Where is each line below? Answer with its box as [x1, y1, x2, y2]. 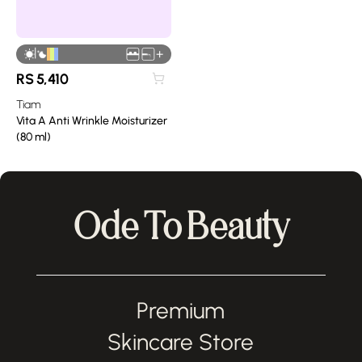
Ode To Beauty [72, 204, 290, 247]
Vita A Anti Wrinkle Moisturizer [16, 113, 167, 128]
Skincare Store [107, 328, 255, 356]
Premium [137, 297, 225, 324]
